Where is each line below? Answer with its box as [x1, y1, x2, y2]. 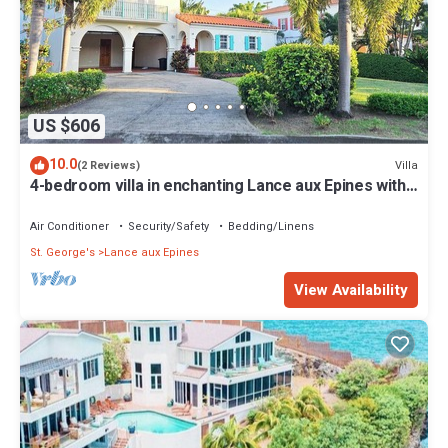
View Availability [294, 278, 408, 301]
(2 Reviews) [77, 157, 140, 174]
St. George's [30, 244, 95, 261]
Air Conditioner [30, 218, 109, 235]
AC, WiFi [30, 192, 89, 216]
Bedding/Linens [228, 218, 314, 235]
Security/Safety [128, 218, 209, 235]
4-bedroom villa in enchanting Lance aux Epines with [30, 174, 406, 198]
